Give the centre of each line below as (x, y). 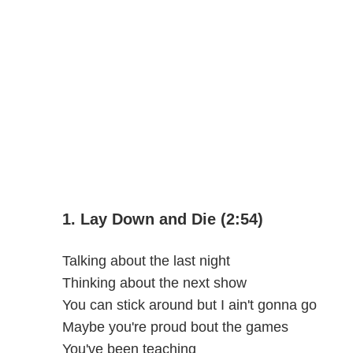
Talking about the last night (146, 260)
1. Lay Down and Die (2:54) (162, 219)
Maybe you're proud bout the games (175, 327)
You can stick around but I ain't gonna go (189, 305)
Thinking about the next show (154, 282)
